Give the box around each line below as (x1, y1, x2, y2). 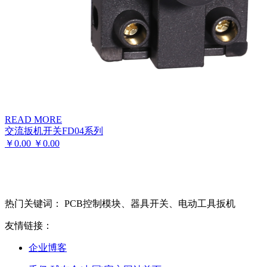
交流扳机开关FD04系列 (5, 126, 103, 136)
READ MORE (5, 114, 62, 125)
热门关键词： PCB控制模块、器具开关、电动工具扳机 (5, 198, 235, 209)
